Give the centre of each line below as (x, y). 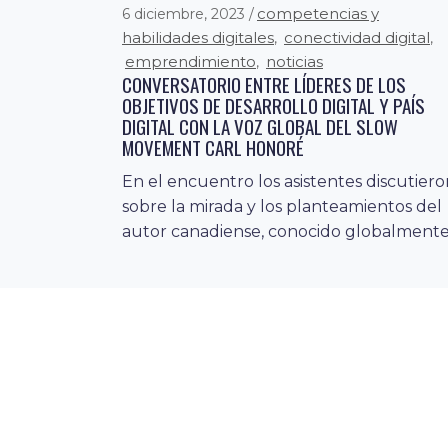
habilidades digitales (198, 37)
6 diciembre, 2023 (185, 13)
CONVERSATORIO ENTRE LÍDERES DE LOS (264, 83)
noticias (294, 61)
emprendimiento (190, 61)
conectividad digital (357, 37)
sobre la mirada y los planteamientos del (282, 206)
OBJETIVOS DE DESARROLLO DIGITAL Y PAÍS (273, 104)
